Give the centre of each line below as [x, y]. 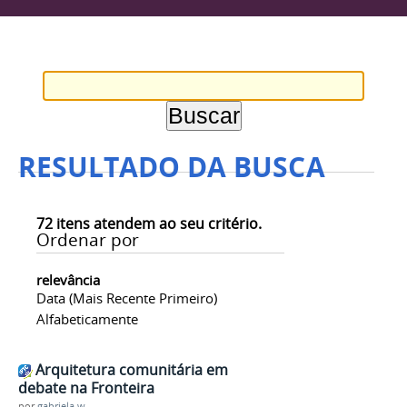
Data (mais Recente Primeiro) [127, 298]
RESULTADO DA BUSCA [172, 166]
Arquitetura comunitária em [132, 370]
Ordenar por [88, 240]
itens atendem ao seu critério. [157, 224]
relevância [68, 280]
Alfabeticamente [87, 319]
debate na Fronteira [86, 388]
